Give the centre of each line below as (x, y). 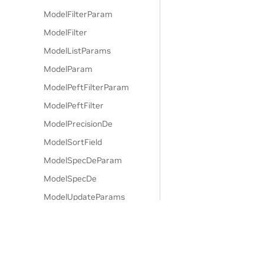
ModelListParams (77, 51)
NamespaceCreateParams (95, 252)
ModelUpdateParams (85, 197)
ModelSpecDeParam (83, 160)
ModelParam (68, 69)
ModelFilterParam (78, 14)
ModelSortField (73, 142)
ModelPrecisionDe (78, 124)
